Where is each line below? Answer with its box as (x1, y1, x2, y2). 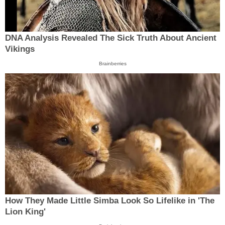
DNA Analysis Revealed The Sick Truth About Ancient (5, 33, 216, 43)
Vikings (5, 44, 35, 54)
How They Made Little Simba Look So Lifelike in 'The (5, 196, 214, 206)
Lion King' (5, 207, 46, 217)
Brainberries (98, 60, 127, 66)
